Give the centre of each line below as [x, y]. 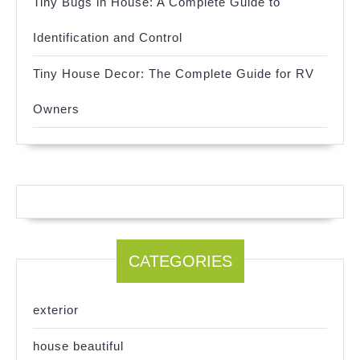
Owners [56, 108]
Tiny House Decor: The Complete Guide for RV [174, 73]
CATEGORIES [180, 261]
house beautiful [78, 346]
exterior [56, 309]
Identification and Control [108, 37]
